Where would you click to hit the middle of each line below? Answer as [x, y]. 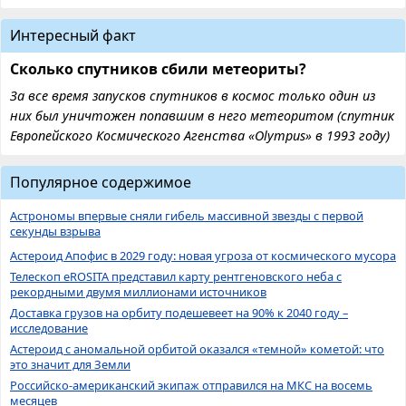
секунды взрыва [55, 231]
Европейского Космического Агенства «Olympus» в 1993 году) [200, 135]
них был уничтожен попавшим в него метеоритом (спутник [202, 115]
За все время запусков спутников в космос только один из [193, 95]
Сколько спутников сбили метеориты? [158, 68]
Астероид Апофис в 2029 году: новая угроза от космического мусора [203, 255]
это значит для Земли [70, 364]
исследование [49, 328]
